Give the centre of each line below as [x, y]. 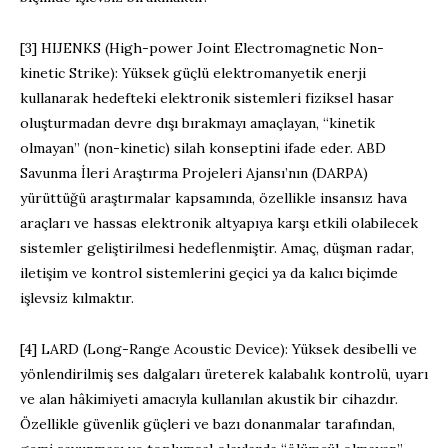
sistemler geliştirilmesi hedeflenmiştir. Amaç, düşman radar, [217, 247]
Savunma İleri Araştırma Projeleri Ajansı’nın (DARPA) [194, 172]
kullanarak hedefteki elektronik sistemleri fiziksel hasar [207, 97]
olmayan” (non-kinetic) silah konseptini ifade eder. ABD [203, 147]
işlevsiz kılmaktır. [77, 297]
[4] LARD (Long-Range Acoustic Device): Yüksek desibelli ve [218, 348]
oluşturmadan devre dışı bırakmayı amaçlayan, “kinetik [197, 122]
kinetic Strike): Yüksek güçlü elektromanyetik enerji [193, 72]
